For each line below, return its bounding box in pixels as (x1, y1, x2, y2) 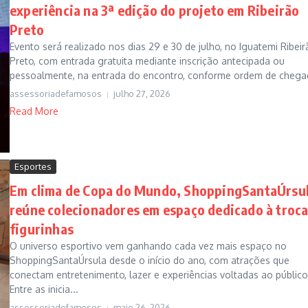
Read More (10, 105, 58, 118)
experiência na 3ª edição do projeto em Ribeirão (10, 1, 300, 19)
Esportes (14, 161, 52, 173)
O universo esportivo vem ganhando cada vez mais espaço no (10, 240, 287, 252)
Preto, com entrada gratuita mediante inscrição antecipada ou (10, 55, 285, 67)
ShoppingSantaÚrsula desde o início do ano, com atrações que (10, 254, 289, 267)
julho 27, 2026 (113, 88, 170, 100)
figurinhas (10, 220, 74, 238)
